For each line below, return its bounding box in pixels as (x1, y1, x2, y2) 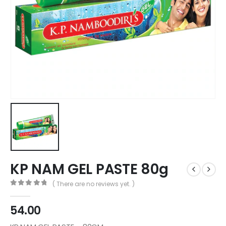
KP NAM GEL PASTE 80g (10, 159, 168, 180)
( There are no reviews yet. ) (52, 179, 135, 188)
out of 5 (15, 188, 54, 195)
